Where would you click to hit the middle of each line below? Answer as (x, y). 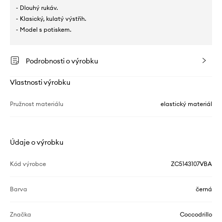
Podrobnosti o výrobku (62, 61)
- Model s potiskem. (44, 30)
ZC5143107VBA (192, 164)
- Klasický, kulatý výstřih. (51, 19)
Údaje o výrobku (37, 142)
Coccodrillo (196, 215)
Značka (21, 215)
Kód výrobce (28, 164)
